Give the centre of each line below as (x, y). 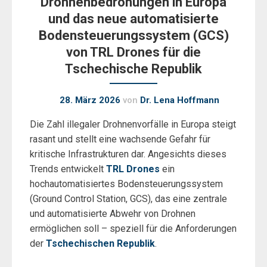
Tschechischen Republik (100, 243)
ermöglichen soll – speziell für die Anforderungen (133, 229)
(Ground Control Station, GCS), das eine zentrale (128, 199)
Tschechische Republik (133, 69)
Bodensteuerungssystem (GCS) (133, 35)
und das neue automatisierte (133, 19)
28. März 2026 (90, 100)
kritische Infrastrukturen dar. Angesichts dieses (128, 154)
